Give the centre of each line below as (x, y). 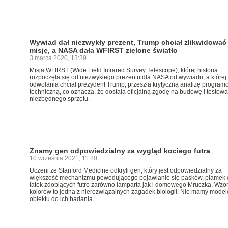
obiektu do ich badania (61, 199)
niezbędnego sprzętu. (59, 99)
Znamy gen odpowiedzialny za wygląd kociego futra (120, 151)
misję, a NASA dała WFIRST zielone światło (103, 50)
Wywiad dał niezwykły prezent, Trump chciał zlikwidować (128, 42)
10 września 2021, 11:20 (63, 158)
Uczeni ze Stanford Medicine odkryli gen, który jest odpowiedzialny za (125, 170)
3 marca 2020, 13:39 (58, 58)
